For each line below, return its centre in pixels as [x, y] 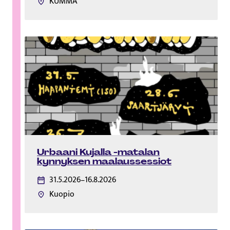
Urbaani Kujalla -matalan [98, 152]
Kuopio [62, 194]
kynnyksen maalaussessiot [104, 161]
